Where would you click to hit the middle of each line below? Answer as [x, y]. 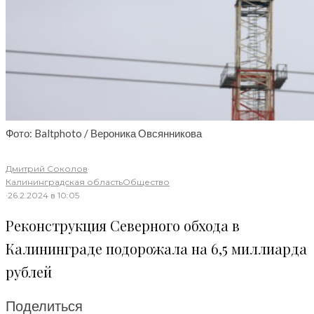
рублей [29, 271]
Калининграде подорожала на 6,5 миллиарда [156, 248]
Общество [146, 182]
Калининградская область [64, 182]
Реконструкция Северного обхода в [123, 225]
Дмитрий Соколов [47, 169]
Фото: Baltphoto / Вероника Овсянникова [104, 133]
